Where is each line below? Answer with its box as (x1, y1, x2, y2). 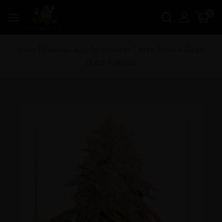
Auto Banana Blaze (139, 45, 205, 54)
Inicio (17, 45, 36, 54)
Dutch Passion (86, 58, 136, 67)
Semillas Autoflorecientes (43, 45, 132, 54)
